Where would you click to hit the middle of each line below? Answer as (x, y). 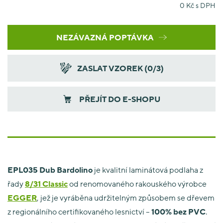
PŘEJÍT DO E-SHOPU (119, 99)
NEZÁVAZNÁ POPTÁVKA (105, 37)
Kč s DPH (200, 5)
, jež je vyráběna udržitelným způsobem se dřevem (126, 198)
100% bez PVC (178, 212)
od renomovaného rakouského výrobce (137, 184)
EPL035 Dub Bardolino (50, 170)
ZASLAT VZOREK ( (112, 68)
